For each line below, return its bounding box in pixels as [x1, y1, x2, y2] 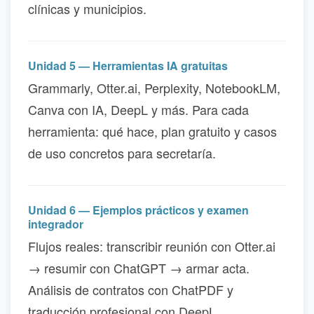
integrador [28, 215, 83, 232]
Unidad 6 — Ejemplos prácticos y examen [28, 201, 249, 218]
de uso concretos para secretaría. [28, 143, 216, 162]
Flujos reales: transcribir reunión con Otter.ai [28, 236, 275, 255]
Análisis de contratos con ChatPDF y [28, 280, 233, 299]
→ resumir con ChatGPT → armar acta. [28, 258, 250, 277]
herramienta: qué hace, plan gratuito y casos [28, 121, 277, 140]
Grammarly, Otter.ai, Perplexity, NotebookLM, [28, 78, 280, 97]
